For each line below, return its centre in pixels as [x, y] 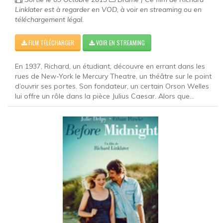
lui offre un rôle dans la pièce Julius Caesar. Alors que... [105, 96]
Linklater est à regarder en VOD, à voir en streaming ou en [108, 9]
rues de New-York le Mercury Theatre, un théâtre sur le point [113, 76]
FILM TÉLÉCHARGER [51, 42]
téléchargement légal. [49, 19]
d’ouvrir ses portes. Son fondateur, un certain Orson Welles [112, 86]
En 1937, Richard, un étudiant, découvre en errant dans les [110, 66]
